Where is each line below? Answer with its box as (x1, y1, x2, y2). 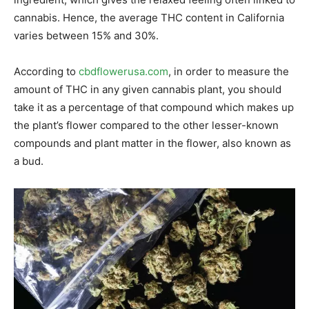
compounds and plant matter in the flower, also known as (14, 137, 291, 150)
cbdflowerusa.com (79, 65, 168, 79)
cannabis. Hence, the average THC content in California (14, 11, 284, 25)
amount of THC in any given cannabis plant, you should (14, 83, 281, 97)
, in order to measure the (168, 65, 289, 79)
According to (14, 65, 79, 79)
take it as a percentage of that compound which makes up (14, 101, 294, 114)
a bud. (14, 154, 43, 168)
